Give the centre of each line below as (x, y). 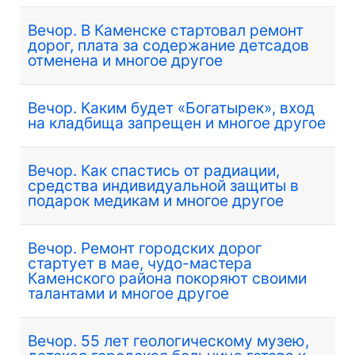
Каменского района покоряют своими (167, 278)
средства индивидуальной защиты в (163, 185)
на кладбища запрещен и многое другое (177, 122)
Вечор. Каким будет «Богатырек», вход (171, 107)
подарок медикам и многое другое (156, 200)
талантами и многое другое (128, 293)
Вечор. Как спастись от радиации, (154, 170)
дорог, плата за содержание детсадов (168, 45)
